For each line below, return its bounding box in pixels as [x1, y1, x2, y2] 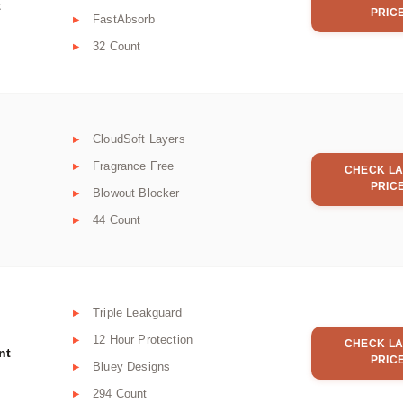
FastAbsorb [93, 12, 155, 26]
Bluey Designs [93, 359, 171, 373]
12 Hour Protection [93, 332, 193, 346]
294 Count [93, 386, 148, 400]
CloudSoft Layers [93, 131, 185, 146]
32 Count [93, 39, 141, 53]
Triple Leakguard [93, 305, 182, 319]
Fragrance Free [93, 158, 175, 173]
